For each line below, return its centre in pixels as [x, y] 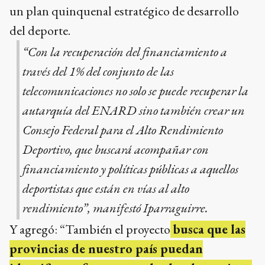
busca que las [208, 230]
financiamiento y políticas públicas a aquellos [130, 169]
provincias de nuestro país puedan [106, 249]
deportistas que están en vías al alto [106, 188]
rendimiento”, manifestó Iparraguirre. [116, 208]
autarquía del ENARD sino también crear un [133, 110]
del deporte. [41, 30]
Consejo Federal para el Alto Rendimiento [122, 130]
